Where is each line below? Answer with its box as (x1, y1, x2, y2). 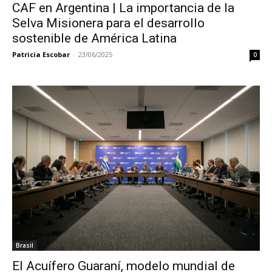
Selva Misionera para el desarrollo (12, 15, 205, 30)
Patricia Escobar (12, 49, 70, 59)
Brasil (16, 240, 33, 250)
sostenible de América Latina (12, 30, 177, 46)
